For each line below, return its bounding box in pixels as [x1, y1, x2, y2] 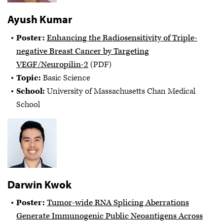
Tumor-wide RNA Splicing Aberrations [47, 197, 189, 209]
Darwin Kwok [7, 177, 72, 191]
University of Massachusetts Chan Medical [47, 85, 195, 97]
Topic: [16, 72, 43, 83]
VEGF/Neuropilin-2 [16, 59, 88, 70]
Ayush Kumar [7, 12, 72, 27]
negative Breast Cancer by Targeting [16, 45, 149, 57]
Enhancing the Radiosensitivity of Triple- [47, 32, 197, 43]
